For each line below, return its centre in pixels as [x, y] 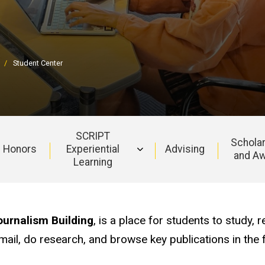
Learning [93, 162]
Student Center [38, 63]
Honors [20, 149]
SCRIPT [93, 136]
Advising [185, 149]
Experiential [93, 149]
